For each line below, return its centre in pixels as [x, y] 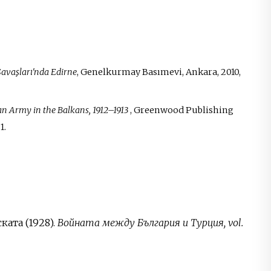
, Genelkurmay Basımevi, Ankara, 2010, [158, 72]
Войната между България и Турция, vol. [150, 223]
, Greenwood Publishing [181, 110]
